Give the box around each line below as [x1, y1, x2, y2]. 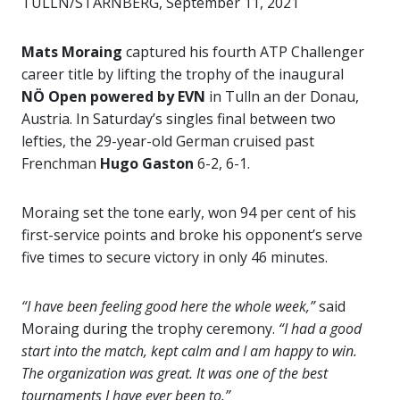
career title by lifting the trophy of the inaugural [21, 64, 344, 84]
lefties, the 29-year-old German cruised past [21, 131, 314, 151]
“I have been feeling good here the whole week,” [21, 296, 315, 316]
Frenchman [21, 154, 100, 173]
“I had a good [279, 319, 362, 338]
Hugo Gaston [100, 154, 194, 173]
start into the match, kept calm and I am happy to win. [21, 341, 357, 361]
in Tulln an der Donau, [209, 87, 359, 106]
